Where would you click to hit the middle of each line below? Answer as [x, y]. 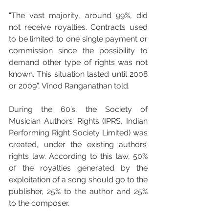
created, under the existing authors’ [78, 144]
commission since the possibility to [78, 50]
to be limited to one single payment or [78, 39]
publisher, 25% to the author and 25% [78, 191]
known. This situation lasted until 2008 [78, 74]
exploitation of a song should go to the [78, 179]
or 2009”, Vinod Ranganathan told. [69, 86]
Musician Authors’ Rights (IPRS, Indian [78, 121]
